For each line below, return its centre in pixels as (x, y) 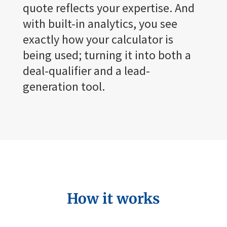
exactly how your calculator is (98, 39)
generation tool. (64, 86)
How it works (113, 198)
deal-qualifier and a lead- (86, 70)
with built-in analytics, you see (100, 23)
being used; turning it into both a (107, 55)
